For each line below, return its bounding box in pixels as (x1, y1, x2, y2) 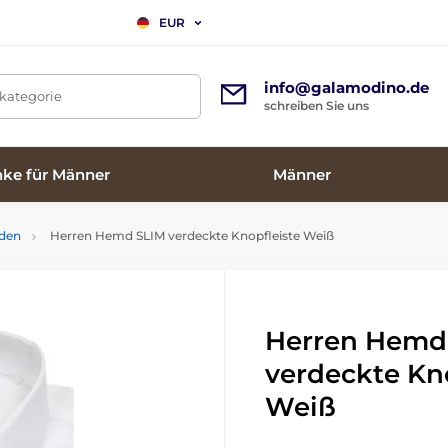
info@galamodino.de (264, 78, 429, 97)
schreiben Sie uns (264, 98, 369, 113)
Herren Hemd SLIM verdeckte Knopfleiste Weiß (47, 228, 334, 243)
